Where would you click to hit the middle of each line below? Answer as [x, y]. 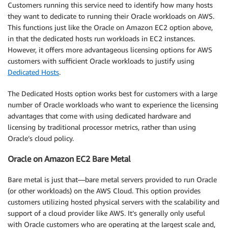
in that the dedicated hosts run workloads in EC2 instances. [101, 38]
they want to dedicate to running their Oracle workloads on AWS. [111, 16]
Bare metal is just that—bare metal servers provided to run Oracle [112, 179]
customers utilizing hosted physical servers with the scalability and [113, 202]
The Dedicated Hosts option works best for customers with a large [112, 93]
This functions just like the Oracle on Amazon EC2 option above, [110, 27]
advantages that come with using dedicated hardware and [99, 116]
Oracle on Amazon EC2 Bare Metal [69, 159]
